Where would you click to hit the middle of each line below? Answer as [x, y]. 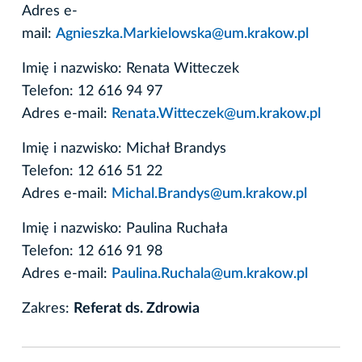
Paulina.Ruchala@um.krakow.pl [210, 274]
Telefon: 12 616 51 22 [92, 171]
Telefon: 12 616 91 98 [92, 251]
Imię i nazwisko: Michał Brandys [124, 148]
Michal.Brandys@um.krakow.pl [209, 194]
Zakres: [48, 308]
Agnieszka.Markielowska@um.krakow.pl [182, 34]
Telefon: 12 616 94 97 [92, 91]
